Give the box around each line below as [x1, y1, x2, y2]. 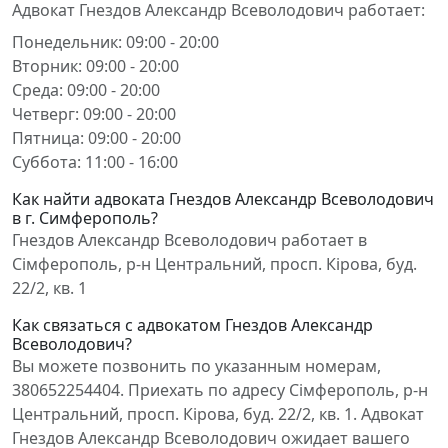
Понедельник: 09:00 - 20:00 [12, 31, 219, 53]
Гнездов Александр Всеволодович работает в [12, 229, 367, 251]
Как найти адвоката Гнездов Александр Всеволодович [12, 188, 434, 210]
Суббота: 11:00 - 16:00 [12, 151, 178, 173]
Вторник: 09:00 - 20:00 [12, 55, 179, 77]
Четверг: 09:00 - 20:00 [12, 103, 176, 125]
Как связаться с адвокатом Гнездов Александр [12, 314, 373, 336]
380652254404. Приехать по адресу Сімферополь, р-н [12, 379, 428, 401]
